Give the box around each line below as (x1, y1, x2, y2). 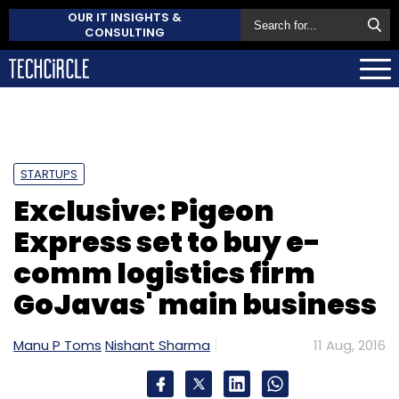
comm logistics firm (13, 252, 315, 293)
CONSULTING (85, 24, 165, 41)
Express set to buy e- (13, 221, 321, 262)
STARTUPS (20, 165, 77, 183)
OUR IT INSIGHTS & (68, 9, 182, 26)
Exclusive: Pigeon (13, 190, 274, 231)
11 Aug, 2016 (313, 335, 386, 354)
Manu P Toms (13, 335, 102, 354)
